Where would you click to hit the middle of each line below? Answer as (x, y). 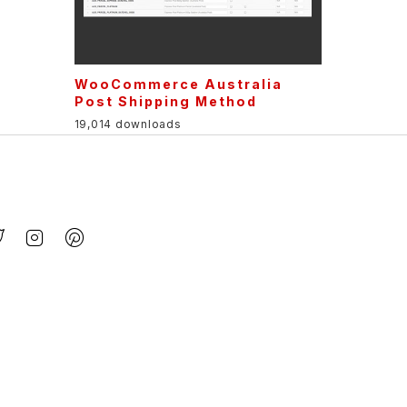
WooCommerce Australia (178, 84)
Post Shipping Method (165, 101)
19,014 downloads (128, 124)
